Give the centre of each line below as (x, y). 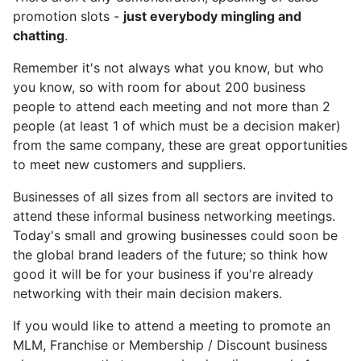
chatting (39, 35)
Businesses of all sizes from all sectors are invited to (173, 197)
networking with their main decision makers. (147, 293)
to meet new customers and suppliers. (129, 164)
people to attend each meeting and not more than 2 (172, 106)
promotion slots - (68, 16)
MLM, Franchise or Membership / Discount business (170, 345)
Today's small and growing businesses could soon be (175, 235)
